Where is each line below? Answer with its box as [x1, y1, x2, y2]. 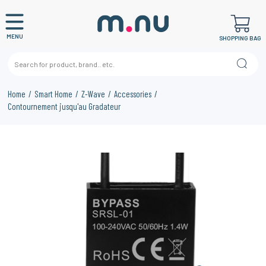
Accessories [114, 88, 152, 99]
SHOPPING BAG [219, 34, 261, 42]
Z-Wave [81, 88, 106, 99]
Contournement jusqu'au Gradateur [8, 101, 121, 112]
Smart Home [34, 88, 73, 99]
